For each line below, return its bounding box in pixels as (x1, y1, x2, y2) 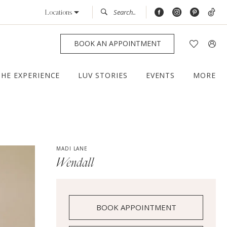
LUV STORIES (78, 70, 128, 81)
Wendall (56, 157, 94, 170)
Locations (45, 9, 72, 16)
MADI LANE (56, 145, 88, 153)
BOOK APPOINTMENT (96, 202, 177, 213)
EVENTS (145, 70, 175, 81)
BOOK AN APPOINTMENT (73, 39, 161, 49)
